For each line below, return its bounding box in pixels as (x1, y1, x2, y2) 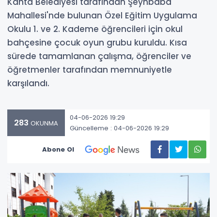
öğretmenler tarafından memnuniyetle (7, 64, 172, 76)
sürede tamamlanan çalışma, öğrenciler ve (7, 50, 191, 62)
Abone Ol (42, 144, 74, 154)
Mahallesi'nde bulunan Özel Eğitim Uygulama (7, 10, 197, 21)
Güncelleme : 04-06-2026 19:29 (70, 123, 169, 133)
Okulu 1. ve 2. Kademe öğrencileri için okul (7, 23, 183, 35)
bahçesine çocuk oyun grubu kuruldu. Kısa (7, 37, 187, 48)
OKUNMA (29, 119, 58, 128)
